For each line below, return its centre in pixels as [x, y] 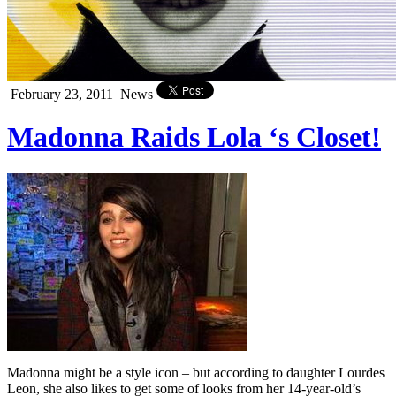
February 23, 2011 [62, 94]
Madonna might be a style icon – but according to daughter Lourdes [196, 372]
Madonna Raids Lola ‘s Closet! [194, 137]
